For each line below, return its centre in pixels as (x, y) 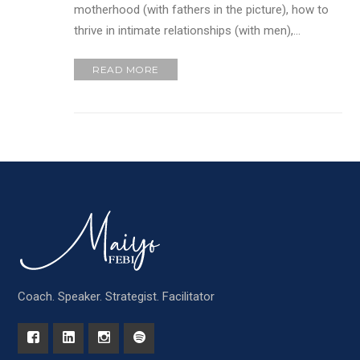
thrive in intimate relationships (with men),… (188, 31)
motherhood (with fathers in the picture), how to (202, 10)
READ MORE (126, 70)
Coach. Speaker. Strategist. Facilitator (117, 297)
